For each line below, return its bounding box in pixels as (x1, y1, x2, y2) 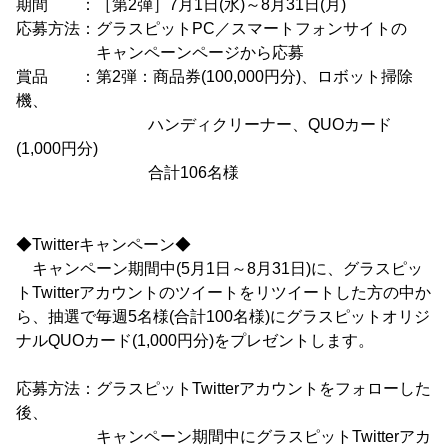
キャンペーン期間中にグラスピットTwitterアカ (16, 428, 431, 445)
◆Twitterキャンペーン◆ (16, 236, 191, 253)
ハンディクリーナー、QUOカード (16, 116, 392, 133)
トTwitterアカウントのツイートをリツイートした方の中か (16, 284, 431, 301)
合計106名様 (16, 164, 239, 181)
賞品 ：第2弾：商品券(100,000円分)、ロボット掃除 (16, 68, 413, 85)
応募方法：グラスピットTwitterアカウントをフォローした (16, 380, 431, 397)
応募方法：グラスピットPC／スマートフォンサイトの (16, 20, 407, 37)
